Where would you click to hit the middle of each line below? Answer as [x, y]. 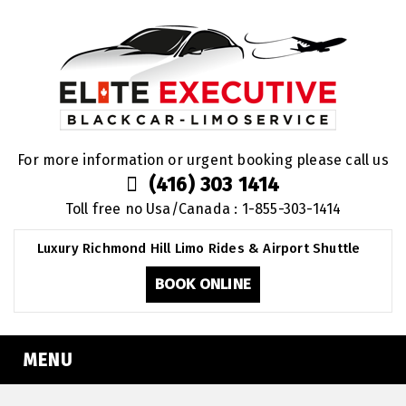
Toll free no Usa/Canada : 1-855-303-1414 [203, 209]
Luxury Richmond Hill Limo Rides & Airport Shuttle [198, 248]
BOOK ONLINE [203, 284]
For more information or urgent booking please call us [203, 160]
